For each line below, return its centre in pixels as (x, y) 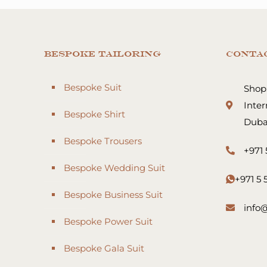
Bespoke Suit (93, 87)
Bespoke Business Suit (113, 194)
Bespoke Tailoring (103, 53)
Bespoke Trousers (103, 141)
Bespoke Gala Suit (104, 248)
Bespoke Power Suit (108, 221)
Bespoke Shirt (94, 114)
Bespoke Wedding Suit (114, 167)
